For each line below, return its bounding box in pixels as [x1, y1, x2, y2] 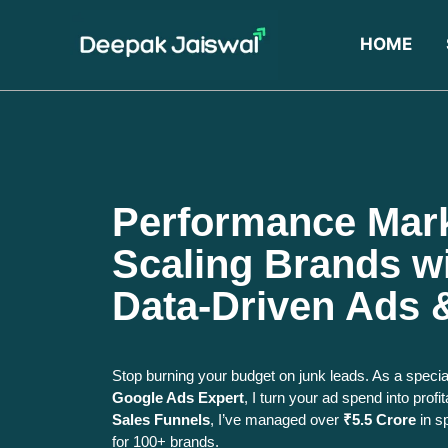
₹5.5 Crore [343, 410, 416, 428]
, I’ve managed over [210, 410, 343, 428]
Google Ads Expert [112, 388, 244, 406]
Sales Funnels [112, 410, 210, 428]
